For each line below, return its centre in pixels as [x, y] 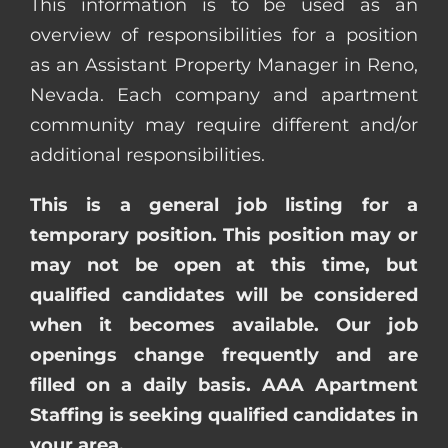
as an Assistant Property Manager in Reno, [224, 64]
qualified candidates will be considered [224, 294]
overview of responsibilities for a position [224, 34]
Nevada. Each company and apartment [224, 94]
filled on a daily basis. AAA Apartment [224, 384]
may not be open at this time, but [224, 264]
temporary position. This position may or [224, 234]
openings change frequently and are [224, 354]
